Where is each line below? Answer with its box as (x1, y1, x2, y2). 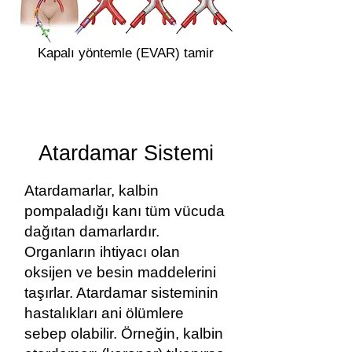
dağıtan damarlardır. (24, 223, 159, 240)
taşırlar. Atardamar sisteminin (24, 284, 218, 301)
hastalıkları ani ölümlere (24, 305, 184, 321)
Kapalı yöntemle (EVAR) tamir (38, 46, 214, 60)
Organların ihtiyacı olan (24, 244, 180, 260)
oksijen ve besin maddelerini (24, 264, 216, 280)
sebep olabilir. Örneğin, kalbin (24, 325, 223, 342)
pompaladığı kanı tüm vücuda (24, 203, 225, 219)
